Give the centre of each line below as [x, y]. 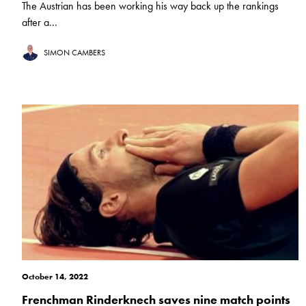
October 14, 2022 [55, 277]
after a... [40, 23]
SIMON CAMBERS [74, 53]
